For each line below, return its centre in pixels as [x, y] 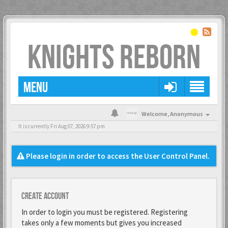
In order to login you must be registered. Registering [105, 212]
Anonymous [187, 114]
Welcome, [156, 114]
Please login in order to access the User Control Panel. [117, 156]
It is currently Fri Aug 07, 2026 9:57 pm [62, 126]
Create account [45, 196]
